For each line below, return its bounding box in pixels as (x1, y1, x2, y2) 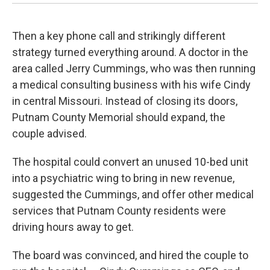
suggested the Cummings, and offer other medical (12, 187, 254, 201)
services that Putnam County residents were (12, 204, 226, 217)
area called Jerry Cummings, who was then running (12, 61, 256, 75)
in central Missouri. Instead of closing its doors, (12, 94, 237, 107)
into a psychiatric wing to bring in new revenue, (12, 171, 234, 184)
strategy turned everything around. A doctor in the (12, 45, 248, 58)
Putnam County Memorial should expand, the (12, 110, 225, 124)
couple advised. (12, 127, 87, 140)
